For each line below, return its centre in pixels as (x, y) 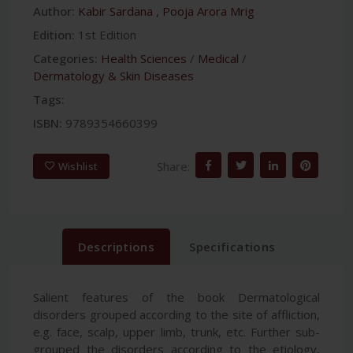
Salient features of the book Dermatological (176, 297)
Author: (54, 11)
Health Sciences (144, 59)
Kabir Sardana (115, 11)
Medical (218, 59)
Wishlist (78, 166)
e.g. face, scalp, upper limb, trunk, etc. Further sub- (176, 332)
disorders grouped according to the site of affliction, (176, 315)
